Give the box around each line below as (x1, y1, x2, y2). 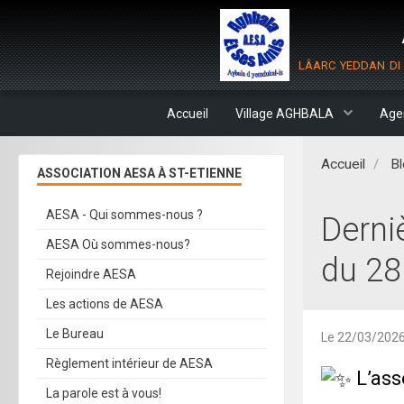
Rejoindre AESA (46, 267, 136, 281)
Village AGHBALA (235, 106, 336, 121)
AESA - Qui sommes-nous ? (46, 207, 203, 222)
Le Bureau (46, 326, 104, 341)
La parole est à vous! (46, 386, 161, 400)
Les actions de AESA (46, 297, 163, 311)
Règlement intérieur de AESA (46, 356, 213, 371)
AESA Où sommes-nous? (46, 237, 190, 252)
